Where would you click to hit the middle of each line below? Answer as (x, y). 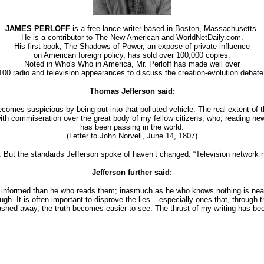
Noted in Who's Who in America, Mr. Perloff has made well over (132, 64)
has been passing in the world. (132, 127)
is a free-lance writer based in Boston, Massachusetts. (164, 29)
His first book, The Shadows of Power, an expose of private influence (132, 46)
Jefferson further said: (132, 172)
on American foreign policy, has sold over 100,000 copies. (132, 55)
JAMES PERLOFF (38, 29)
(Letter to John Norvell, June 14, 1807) (132, 136)
